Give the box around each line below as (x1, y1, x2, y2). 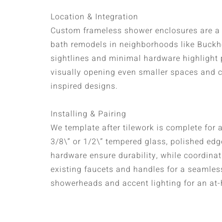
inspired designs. (51, 80, 118, 92)
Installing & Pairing (51, 108, 126, 120)
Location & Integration (51, 10, 138, 23)
